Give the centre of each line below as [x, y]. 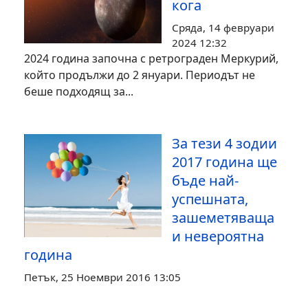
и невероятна [218, 236]
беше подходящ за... [79, 91]
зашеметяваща [223, 218]
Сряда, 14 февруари [223, 27]
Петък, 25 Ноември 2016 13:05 [102, 277]
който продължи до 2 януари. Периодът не [140, 75]
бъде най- [205, 180]
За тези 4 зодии [224, 143]
